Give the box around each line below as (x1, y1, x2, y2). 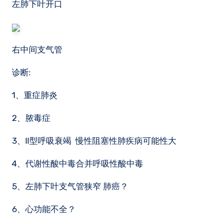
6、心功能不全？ (12, 204, 76, 214)
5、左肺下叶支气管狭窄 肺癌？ (12, 181, 128, 191)
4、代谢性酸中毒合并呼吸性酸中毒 (12, 159, 143, 168)
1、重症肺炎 (12, 90, 57, 100)
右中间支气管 (12, 45, 62, 55)
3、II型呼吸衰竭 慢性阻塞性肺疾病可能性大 (12, 136, 176, 146)
